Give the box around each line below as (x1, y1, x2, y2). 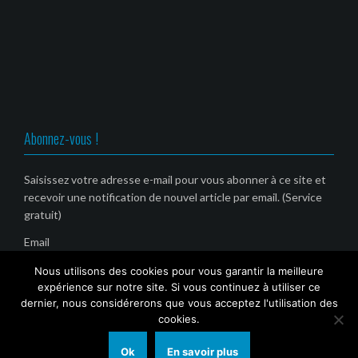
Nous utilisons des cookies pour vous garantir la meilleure (34, 265, 324, 277)
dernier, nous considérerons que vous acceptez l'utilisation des (20, 296, 338, 309)
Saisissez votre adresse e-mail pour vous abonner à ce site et (24, 173, 326, 187)
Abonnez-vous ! (24, 128, 98, 149)
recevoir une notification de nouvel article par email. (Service (24, 190, 322, 205)
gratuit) (24, 208, 62, 222)
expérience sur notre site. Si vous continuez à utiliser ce (38, 280, 320, 293)
